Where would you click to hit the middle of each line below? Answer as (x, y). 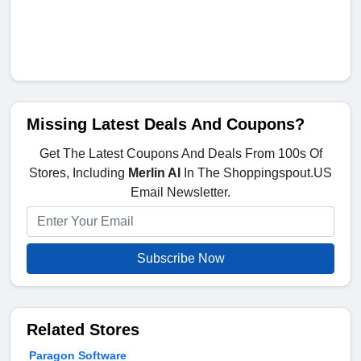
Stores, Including (79, 173)
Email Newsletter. (180, 193)
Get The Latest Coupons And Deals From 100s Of (180, 154)
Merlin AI (154, 173)
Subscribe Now (180, 259)
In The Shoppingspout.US (256, 173)
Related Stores (83, 330)
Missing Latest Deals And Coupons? (166, 124)
